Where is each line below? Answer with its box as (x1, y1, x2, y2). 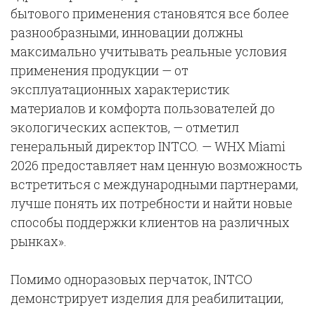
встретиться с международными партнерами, (11, 176, 298, 193)
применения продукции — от (11, 62, 188, 79)
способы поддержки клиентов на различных (11, 214, 290, 231)
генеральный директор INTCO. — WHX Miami (11, 138, 285, 155)
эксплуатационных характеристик (11, 81, 230, 98)
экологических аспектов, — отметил (11, 119, 239, 136)
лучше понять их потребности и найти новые (11, 195, 292, 212)
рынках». (11, 233, 67, 250)
